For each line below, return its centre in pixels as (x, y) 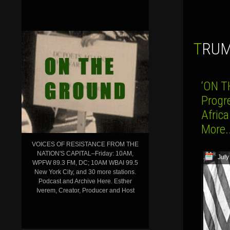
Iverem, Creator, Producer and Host (85, 190)
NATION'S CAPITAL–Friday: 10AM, (85, 153)
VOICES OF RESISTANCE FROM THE (85, 144)
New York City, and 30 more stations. (85, 172)
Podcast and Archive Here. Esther (85, 181)
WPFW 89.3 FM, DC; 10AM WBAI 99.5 (85, 162)
